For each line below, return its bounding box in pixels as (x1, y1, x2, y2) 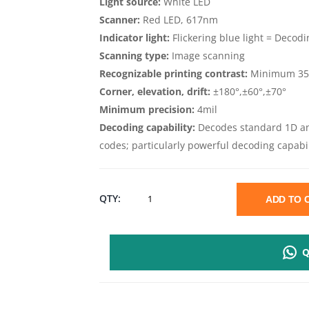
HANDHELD (147, 283, 201, 297)
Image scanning (169, 48, 246, 62)
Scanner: (99, 12, 141, 26)
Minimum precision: (99, 102, 195, 116)
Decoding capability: (99, 120, 196, 134)
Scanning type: (99, 48, 170, 62)
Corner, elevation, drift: (99, 84, 211, 98)
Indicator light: (99, 30, 170, 44)
